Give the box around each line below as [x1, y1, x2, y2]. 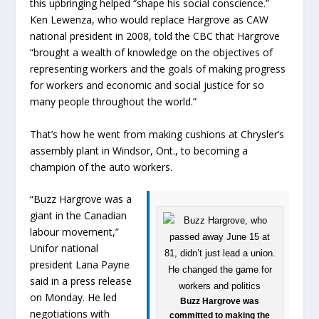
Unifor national [30, 241, 99, 255]
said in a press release [30, 273, 132, 288]
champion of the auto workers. [30, 159, 173, 174]
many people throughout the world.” [30, 95, 197, 109]
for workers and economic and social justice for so [30, 78, 265, 93]
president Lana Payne [30, 257, 130, 271]
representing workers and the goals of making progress [30, 62, 286, 76]
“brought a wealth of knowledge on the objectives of [30, 46, 273, 60]
